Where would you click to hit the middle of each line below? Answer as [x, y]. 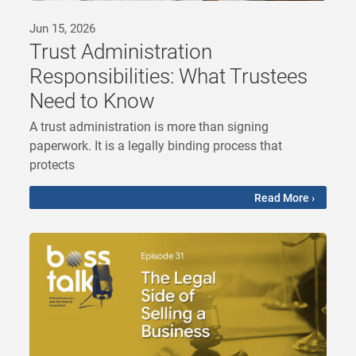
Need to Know [93, 101]
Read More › [284, 198]
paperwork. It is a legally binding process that [156, 145]
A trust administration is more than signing [149, 126]
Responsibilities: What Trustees [169, 76]
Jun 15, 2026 [63, 28]
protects [52, 164]
